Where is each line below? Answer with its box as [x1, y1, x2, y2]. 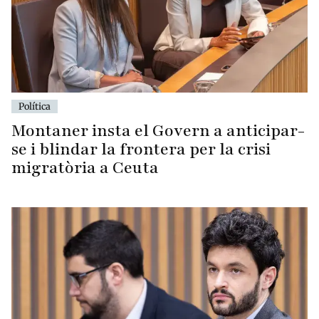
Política [19, 100, 51, 113]
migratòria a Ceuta [11, 157, 159, 179]
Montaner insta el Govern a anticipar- [11, 120, 305, 142]
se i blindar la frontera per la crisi [11, 138, 271, 161]
